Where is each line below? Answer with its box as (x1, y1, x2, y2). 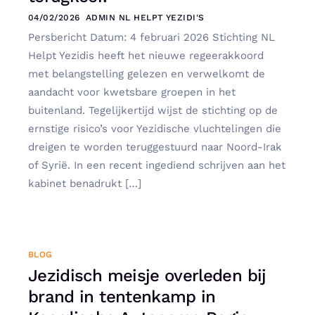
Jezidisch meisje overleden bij (28, 266, 266, 286)
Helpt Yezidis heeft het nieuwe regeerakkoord (28, 49, 264, 62)
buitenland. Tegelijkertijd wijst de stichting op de (28, 103, 278, 117)
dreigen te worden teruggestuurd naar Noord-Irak (28, 140, 282, 153)
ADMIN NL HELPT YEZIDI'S (85, 12, 205, 22)
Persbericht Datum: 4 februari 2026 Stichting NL (28, 30, 275, 44)
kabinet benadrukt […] (28, 176, 141, 190)
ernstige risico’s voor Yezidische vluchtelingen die (28, 122, 281, 135)
